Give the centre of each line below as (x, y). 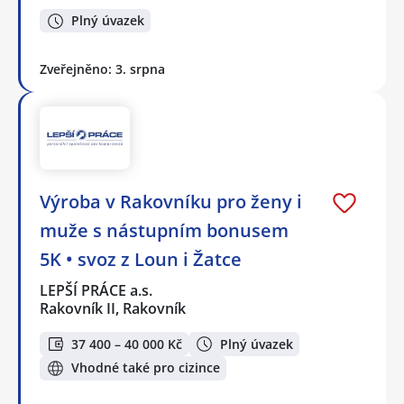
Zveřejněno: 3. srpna (102, 69)
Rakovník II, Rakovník (113, 309)
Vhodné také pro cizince (146, 368)
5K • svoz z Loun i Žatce (141, 260)
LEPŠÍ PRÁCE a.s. (97, 291)
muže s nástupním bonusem (164, 231)
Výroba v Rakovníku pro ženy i (171, 202)
